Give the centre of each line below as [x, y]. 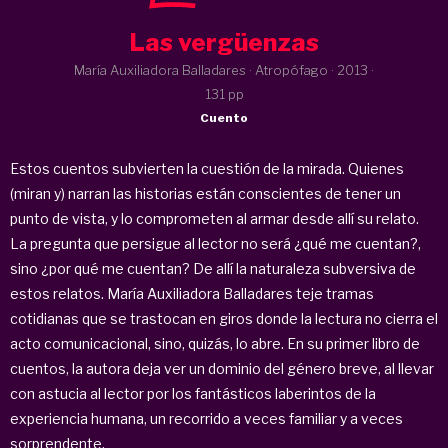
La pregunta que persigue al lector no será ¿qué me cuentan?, [215, 243]
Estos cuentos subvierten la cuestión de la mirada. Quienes [207, 168]
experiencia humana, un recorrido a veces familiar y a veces [206, 418]
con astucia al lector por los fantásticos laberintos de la [193, 393]
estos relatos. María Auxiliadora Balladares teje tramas [192, 293]
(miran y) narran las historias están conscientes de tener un [205, 193]
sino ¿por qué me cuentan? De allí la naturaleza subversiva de [213, 268]
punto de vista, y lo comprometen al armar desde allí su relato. [214, 218]
